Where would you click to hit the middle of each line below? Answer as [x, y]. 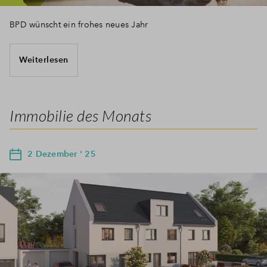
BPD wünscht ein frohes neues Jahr [79, 24]
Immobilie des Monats [80, 115]
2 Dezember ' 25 [62, 153]
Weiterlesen [44, 60]
